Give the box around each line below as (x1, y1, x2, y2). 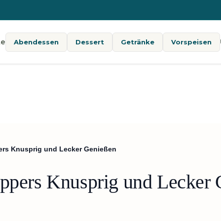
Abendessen (14, 37, 59, 46)
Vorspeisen (171, 37, 212, 46)
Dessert (75, 37, 105, 46)
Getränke (121, 37, 155, 46)
